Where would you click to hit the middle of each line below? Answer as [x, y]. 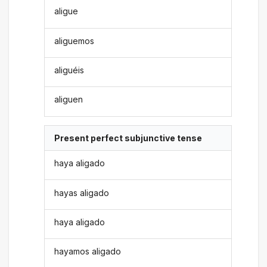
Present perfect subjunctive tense [128, 138]
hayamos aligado [88, 252]
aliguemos [74, 41]
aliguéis [69, 70]
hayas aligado [82, 193]
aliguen [69, 100]
